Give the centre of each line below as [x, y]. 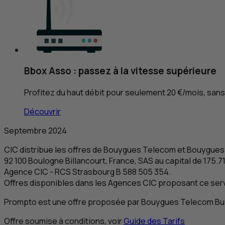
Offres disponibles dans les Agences [73, 183]
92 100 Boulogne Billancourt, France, [71, 161]
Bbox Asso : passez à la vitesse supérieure [120, 71]
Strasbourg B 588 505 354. [121, 172]
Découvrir [42, 112]
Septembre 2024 [35, 131]
